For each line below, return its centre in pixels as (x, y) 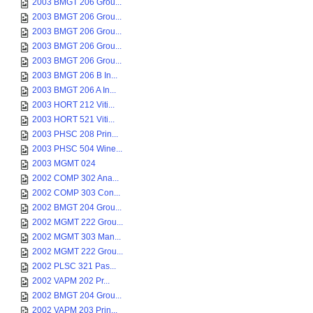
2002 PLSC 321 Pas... (74, 266)
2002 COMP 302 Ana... (75, 178)
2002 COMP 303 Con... (76, 193)
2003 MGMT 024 (64, 163)
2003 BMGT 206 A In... (74, 90)
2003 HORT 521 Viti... (73, 119)
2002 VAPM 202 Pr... (71, 281)
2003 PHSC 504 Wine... (77, 149)
